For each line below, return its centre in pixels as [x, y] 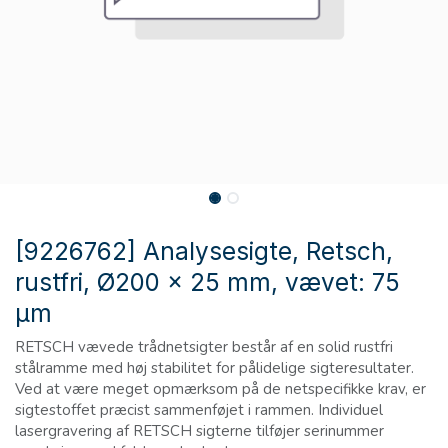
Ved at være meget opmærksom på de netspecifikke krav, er [220, 389]
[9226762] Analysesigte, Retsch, [204, 251]
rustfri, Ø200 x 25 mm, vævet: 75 [207, 282]
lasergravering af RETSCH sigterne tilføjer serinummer [199, 431]
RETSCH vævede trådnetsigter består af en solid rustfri [204, 347]
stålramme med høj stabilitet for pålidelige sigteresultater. [214, 368]
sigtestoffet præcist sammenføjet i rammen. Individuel [199, 410]
